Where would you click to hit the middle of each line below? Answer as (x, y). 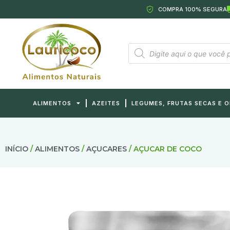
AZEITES (106, 103)
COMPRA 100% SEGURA (192, 9)
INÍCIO (17, 149)
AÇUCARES (107, 149)
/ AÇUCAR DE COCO (164, 149)
